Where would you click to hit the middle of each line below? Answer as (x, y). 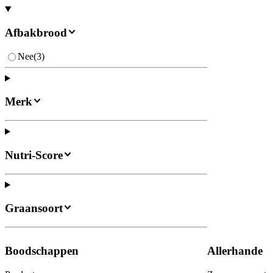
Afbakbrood (36, 33)
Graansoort (34, 208)
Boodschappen (42, 250)
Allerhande (235, 250)
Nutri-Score (34, 155)
